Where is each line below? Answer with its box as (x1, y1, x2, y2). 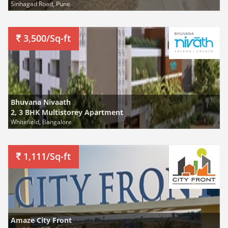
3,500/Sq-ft (21, 32, 71, 44)
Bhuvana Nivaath (11, 97, 71, 107)
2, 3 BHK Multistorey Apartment (11, 107, 123, 117)
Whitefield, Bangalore (11, 118, 72, 126)
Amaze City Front (11, 215, 72, 225)
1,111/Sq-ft (21, 150, 71, 162)
